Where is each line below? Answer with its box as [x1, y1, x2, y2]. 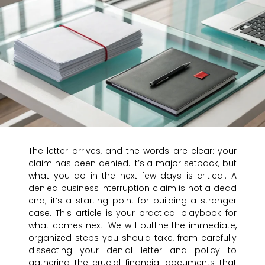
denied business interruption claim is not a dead [28, 182, 237, 195]
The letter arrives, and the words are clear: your [28, 145, 237, 157]
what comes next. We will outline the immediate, [28, 219, 237, 232]
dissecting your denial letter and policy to [28, 244, 237, 257]
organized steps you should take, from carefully [28, 232, 237, 244]
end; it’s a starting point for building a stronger [28, 195, 237, 207]
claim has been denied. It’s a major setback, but [28, 157, 237, 170]
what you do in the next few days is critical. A [28, 170, 237, 182]
